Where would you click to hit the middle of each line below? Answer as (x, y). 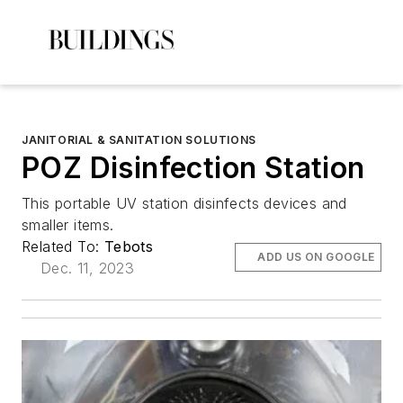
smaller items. (68, 225)
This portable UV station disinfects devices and (184, 203)
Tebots (129, 246)
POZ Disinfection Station (193, 168)
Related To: (63, 246)
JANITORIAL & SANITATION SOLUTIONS (139, 140)
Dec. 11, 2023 (88, 268)
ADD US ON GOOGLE (316, 257)
